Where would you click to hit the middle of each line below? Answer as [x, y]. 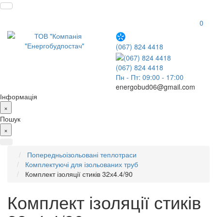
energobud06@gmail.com [155, 86]
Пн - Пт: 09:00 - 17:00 [150, 77]
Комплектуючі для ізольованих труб [82, 164]
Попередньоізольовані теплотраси [82, 154]
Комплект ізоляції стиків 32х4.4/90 [79, 174]
